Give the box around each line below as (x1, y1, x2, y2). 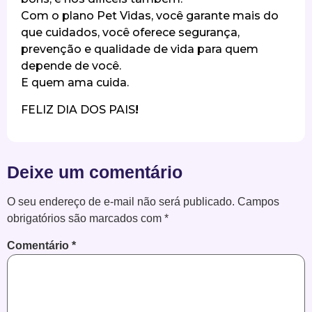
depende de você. (21, 59, 121, 73)
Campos (237, 196, 279, 208)
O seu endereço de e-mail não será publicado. (7, 196, 235, 208)
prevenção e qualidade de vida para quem (21, 42, 258, 56)
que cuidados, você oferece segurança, (21, 26, 240, 40)
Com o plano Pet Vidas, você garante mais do (21, 9, 279, 23)
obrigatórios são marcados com (7, 212, 164, 225)
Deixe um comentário (7, 162, 182, 182)
